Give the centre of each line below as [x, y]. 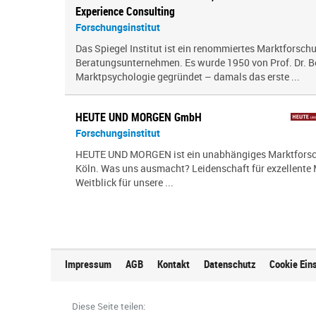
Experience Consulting [125, 11]
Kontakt [174, 264]
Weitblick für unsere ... [124, 182]
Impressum [88, 264]
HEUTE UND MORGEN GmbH [139, 117]
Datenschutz [230, 264]
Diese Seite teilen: [109, 306]
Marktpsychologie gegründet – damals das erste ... [188, 77]
